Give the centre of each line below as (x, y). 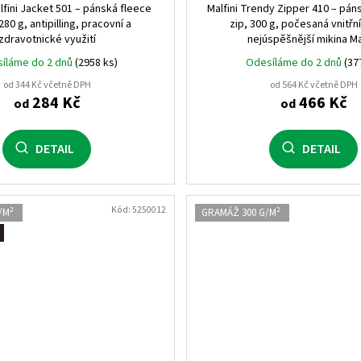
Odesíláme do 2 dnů (295, 62)
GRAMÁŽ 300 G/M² (241, 212)
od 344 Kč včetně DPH (47, 85)
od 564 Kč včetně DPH (313, 85)
